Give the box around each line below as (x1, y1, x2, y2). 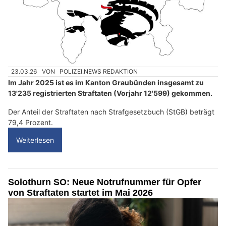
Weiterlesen (16, 135, 54, 144)
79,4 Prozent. (8, 118, 53, 127)
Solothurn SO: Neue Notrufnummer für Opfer (8, 177, 201, 187)
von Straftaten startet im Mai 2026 (8, 187, 153, 198)
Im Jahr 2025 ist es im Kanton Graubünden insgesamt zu (8, 78, 204, 87)
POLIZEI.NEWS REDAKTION (60, 68, 138, 76)
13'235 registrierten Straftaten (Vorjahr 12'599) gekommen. (8, 88, 212, 97)
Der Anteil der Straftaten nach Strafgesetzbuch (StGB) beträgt (8, 107, 214, 116)
